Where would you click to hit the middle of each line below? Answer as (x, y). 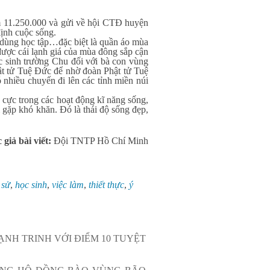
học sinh (31, 185)
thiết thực (106, 185)
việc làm (68, 185)
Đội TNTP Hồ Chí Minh (101, 141)
